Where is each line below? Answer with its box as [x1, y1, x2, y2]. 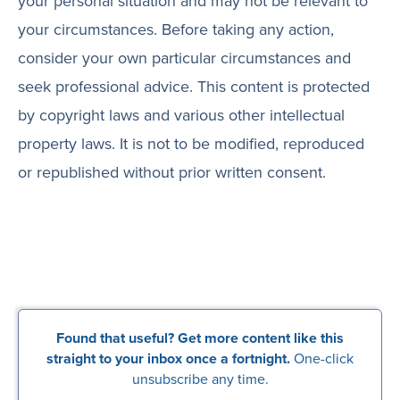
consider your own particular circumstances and [18, 46, 351, 69]
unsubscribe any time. [131, 369, 269, 388]
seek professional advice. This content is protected [18, 75, 370, 97]
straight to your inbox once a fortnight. [46, 348, 290, 369]
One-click [290, 348, 354, 368]
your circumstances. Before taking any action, [18, 18, 334, 40]
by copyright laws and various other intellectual [18, 104, 345, 126]
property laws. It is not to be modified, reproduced [18, 132, 364, 154]
